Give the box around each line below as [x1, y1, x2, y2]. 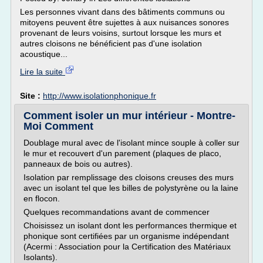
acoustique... [20, 49, 68, 59]
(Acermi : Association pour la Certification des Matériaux [23, 242, 231, 251]
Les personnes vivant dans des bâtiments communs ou [20, 7, 225, 16]
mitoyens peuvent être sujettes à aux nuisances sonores [20, 18, 229, 27]
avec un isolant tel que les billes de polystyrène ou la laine [23, 183, 238, 193]
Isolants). [23, 252, 58, 262]
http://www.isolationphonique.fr [43, 91, 156, 100]
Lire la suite [20, 67, 65, 76]
